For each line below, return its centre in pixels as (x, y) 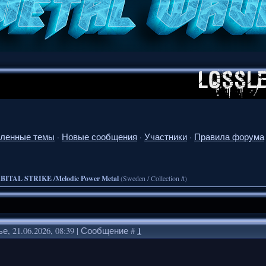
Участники (166, 137)
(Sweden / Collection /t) (154, 178)
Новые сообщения (99, 137)
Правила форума (229, 137)
